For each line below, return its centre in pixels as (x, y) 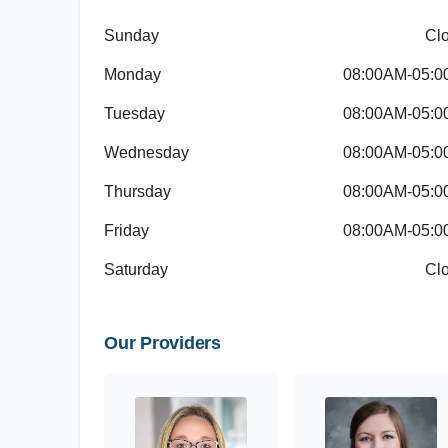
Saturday (136, 269)
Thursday (137, 191)
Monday (132, 74)
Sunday (131, 35)
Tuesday (134, 113)
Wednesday (146, 152)
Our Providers (162, 343)
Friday (126, 230)
